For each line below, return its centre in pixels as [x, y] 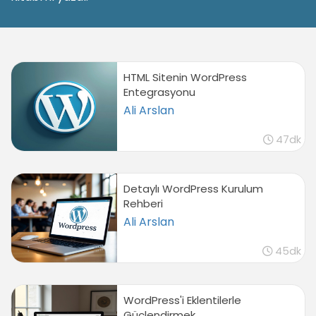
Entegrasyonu [159, 92]
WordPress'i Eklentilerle [182, 300]
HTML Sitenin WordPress [185, 77]
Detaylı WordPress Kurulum [193, 188]
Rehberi [143, 203]
